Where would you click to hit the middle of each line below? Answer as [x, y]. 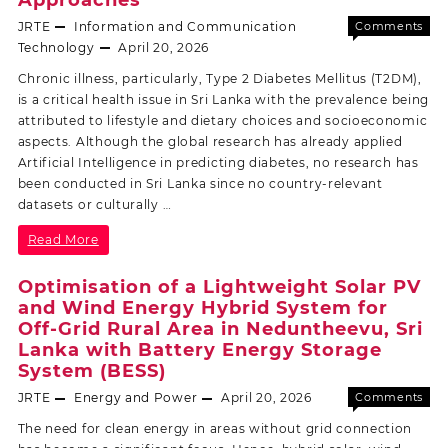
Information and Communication [185, 26]
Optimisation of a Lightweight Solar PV [219, 287]
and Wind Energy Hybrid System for [202, 308]
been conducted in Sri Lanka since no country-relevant [200, 183]
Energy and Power [136, 398]
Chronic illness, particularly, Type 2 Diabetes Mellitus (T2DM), [219, 78]
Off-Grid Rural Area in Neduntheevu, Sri [220, 329]
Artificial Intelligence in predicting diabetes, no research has [218, 162]
